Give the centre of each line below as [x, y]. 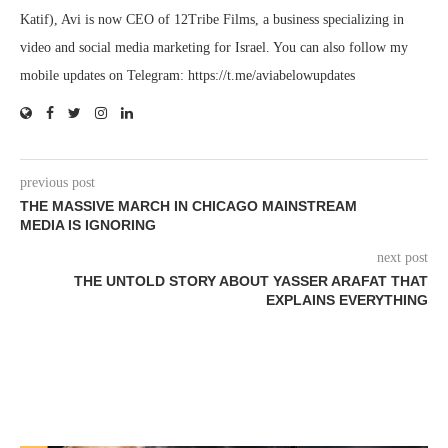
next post [402, 257]
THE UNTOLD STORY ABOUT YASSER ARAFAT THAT [251, 280]
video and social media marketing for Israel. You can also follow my [214, 47]
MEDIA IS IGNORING [88, 224]
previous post [57, 182]
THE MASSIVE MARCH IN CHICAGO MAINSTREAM [188, 205]
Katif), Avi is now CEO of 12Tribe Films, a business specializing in [212, 19]
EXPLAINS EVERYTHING [347, 299]
